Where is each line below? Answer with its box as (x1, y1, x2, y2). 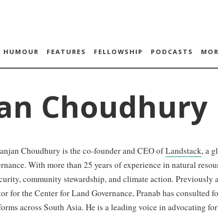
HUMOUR (3, 47, 39, 56)
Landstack (165, 145, 201, 156)
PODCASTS (150, 47, 193, 56)
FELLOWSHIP (93, 47, 143, 56)
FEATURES (46, 47, 86, 56)
